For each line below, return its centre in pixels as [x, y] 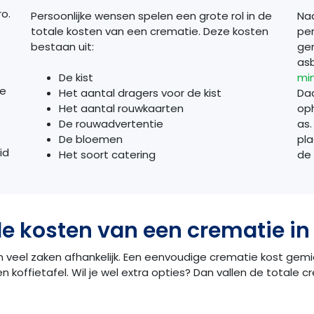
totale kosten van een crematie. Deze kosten [149, 31]
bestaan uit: [62, 46]
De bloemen [90, 139]
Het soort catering [107, 155]
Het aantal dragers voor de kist [140, 93]
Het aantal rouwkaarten [121, 109]
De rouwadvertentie [111, 124]
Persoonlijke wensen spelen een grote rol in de [151, 15]
